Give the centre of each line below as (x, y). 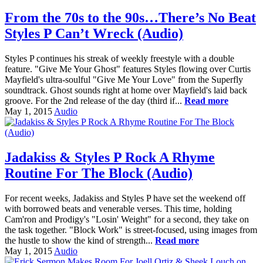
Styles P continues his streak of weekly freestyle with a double (119, 58)
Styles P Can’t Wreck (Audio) (94, 34)
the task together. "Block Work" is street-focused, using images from (131, 230)
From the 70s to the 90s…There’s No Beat (130, 18)
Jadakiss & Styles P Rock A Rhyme (110, 157)
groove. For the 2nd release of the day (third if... (95, 100)
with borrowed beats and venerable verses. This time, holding (118, 208)
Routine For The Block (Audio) (99, 173)
